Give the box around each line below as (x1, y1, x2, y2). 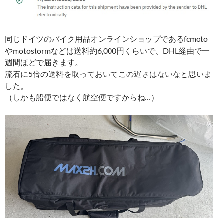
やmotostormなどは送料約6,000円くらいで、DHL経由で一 (5, 46, 210, 55)
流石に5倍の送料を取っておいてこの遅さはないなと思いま (5, 69, 212, 79)
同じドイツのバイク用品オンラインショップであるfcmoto (5, 34, 208, 44)
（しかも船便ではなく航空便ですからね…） (5, 92, 159, 102)
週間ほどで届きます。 (5, 57, 83, 67)
